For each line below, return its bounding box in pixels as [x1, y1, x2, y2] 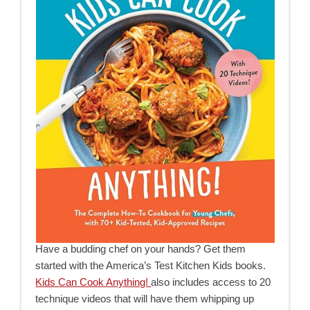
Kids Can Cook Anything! [35, 275, 152, 288]
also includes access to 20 [151, 275, 271, 288]
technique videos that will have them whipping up [35, 292, 255, 304]
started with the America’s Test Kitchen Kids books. [35, 259, 266, 271]
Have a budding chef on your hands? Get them [35, 242, 246, 255]
